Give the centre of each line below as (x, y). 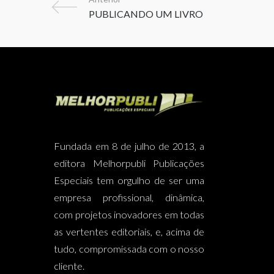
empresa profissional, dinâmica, (129, 197)
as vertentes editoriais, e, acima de (129, 231)
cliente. (69, 266)
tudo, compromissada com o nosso (129, 249)
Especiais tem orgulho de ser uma (129, 180)
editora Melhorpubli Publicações (129, 163)
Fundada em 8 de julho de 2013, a (129, 146)
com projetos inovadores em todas (129, 214)
